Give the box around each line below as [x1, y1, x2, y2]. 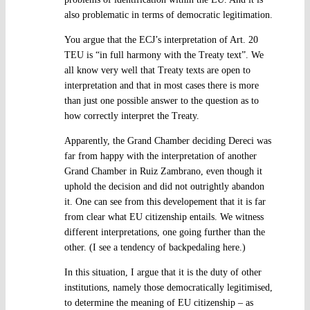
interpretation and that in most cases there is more [64, 80, 259, 91]
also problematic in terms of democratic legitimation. [64, 9, 273, 20]
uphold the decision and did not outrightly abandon [64, 181, 264, 192]
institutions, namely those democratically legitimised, [64, 282, 273, 293]
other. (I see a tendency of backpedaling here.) [64, 241, 246, 253]
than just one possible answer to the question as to [64, 95, 259, 106]
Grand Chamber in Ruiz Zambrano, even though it [64, 165, 262, 176]
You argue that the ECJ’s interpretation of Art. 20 [64, 34, 258, 45]
